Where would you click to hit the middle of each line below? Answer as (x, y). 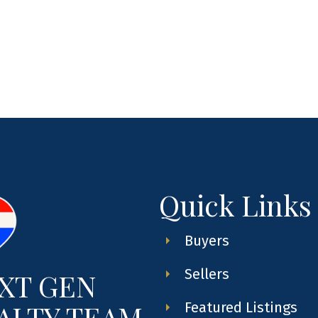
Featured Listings (241, 307)
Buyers (207, 240)
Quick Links (235, 204)
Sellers (207, 274)
